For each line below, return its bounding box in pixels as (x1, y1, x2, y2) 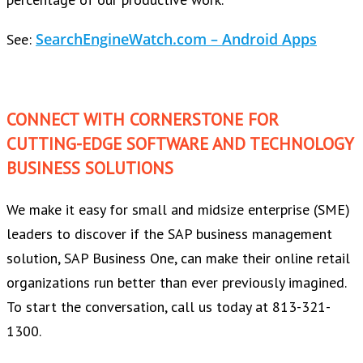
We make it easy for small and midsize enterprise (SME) (6, 199, 350, 219)
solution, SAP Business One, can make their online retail (6, 248, 350, 267)
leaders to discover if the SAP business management (6, 224, 332, 243)
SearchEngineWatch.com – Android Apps (36, 28, 317, 49)
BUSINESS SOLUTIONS (6, 156, 173, 179)
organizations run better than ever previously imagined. (6, 272, 346, 292)
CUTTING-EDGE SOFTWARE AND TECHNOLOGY (6, 132, 353, 155)
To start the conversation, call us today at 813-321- (6, 297, 331, 316)
